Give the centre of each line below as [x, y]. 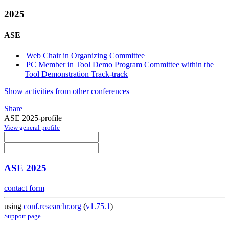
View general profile [32, 127]
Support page [22, 216]
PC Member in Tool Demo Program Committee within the [120, 64]
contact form [24, 188]
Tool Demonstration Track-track [76, 74]
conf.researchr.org [52, 207]
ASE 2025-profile [33, 118]
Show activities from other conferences [67, 91]
